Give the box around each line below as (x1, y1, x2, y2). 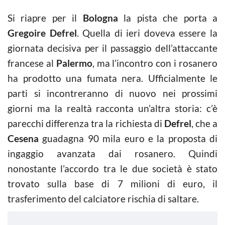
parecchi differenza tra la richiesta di (8, 118, 164, 129)
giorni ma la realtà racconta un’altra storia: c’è (8, 102, 217, 114)
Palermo (56, 57, 92, 69)
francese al (8, 57, 56, 69)
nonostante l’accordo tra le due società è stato (8, 163, 217, 174)
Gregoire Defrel (8, 27, 77, 39)
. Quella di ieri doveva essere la (76, 27, 218, 39)
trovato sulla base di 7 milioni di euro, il (8, 178, 217, 189)
